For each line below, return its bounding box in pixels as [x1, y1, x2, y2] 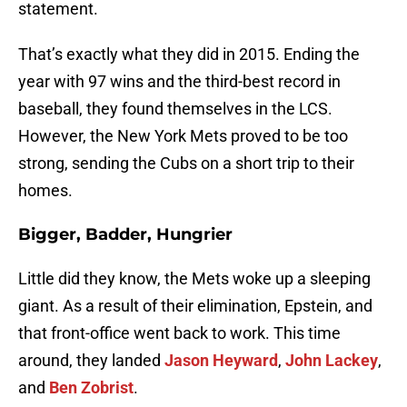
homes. [18, 181, 73, 201]
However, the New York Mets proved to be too [18, 126, 348, 146]
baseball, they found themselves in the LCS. [18, 99, 333, 119]
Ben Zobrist [49, 378, 134, 398]
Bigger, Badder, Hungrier [18, 224, 233, 245]
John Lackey [285, 351, 378, 371]
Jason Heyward [164, 351, 278, 371]
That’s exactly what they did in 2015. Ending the [18, 45, 360, 65]
